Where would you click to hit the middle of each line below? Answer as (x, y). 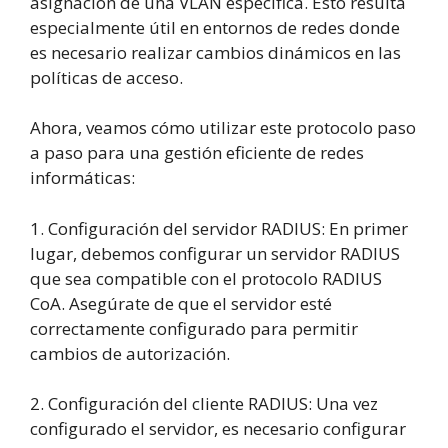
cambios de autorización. (130, 353)
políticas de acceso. (106, 77)
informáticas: (82, 178)
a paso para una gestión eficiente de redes (197, 153)
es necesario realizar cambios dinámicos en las (215, 52)
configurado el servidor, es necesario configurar (218, 429)
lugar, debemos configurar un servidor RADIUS (215, 253)
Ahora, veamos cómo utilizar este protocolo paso (223, 128)
